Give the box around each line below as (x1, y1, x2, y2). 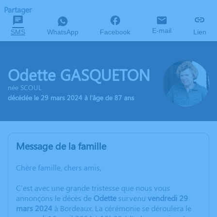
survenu (116, 193, 148, 203)
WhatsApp (46, 28, 78, 36)
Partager (4, 4, 32, 15)
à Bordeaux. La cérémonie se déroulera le (52, 203, 191, 213)
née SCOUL (8, 83, 42, 92)
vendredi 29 (148, 193, 188, 203)
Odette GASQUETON (8, 64, 150, 85)
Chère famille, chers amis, (16, 162, 101, 172)
